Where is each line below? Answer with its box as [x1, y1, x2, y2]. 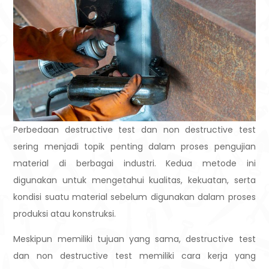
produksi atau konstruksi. [13, 208, 116, 220]
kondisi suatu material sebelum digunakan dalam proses [13, 191, 256, 204]
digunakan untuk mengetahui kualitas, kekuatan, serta [13, 174, 256, 187]
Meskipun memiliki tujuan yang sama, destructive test [13, 233, 256, 246]
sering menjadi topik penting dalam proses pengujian [13, 141, 256, 153]
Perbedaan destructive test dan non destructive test [13, 124, 256, 136]
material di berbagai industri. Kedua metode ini [13, 157, 256, 170]
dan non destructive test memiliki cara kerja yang [13, 250, 256, 262]
